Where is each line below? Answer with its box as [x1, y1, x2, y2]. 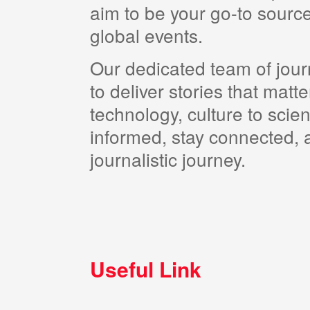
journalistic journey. [90, 145, 246, 172]
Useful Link [90, 253, 201, 284]
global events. [90, 21, 203, 48]
